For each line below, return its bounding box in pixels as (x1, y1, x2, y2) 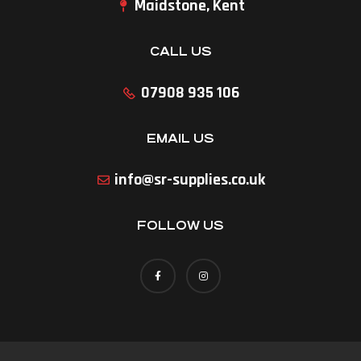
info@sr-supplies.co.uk (114, 169, 266, 190)
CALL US (149, 44, 212, 58)
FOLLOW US (137, 218, 224, 232)
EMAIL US (147, 131, 214, 145)
